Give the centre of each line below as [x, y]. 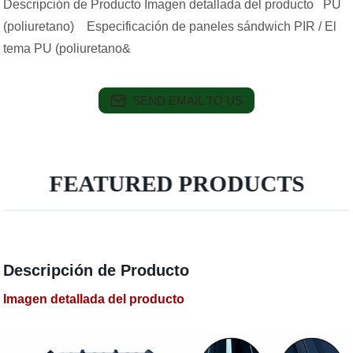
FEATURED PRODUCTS [177, 184]
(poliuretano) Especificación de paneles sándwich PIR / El [170, 26]
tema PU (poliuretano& [67, 48]
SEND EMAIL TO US [188, 100]
